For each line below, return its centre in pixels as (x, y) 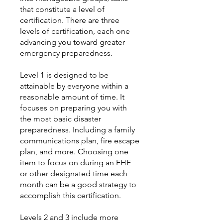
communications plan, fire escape (80, 141)
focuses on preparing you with (73, 108)
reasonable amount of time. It (72, 97)
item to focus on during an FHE (75, 163)
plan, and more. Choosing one (74, 152)
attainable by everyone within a (74, 86)
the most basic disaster (60, 119)
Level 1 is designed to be (64, 75)
